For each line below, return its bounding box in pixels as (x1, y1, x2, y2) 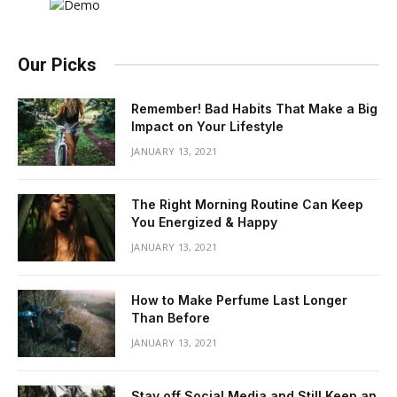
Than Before (131, 309, 210, 325)
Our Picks (18, 53, 97, 75)
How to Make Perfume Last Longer (131, 292, 347, 307)
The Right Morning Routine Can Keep (131, 196, 363, 212)
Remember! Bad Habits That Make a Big (131, 100, 378, 116)
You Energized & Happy (131, 214, 277, 230)
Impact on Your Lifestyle (131, 118, 284, 134)
